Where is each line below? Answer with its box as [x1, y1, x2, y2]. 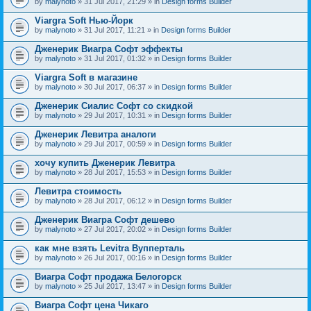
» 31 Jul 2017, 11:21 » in [76, 25, 161, 34]
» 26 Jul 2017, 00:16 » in [76, 253, 162, 262]
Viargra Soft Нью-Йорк [35, 15, 133, 26]
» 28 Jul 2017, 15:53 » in [76, 167, 162, 176]
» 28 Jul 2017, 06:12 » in [76, 196, 162, 205]
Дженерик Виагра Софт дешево [35, 214, 175, 225]
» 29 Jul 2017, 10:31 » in [76, 110, 162, 119]
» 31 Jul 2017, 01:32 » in [76, 53, 162, 62]
